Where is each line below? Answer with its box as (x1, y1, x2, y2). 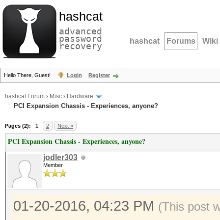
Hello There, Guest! (4, 72, 52, 78)
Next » (57, 123, 73, 129)
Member (43, 162, 63, 168)
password (59, 33, 102, 44)
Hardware (67, 93, 93, 100)
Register (88, 72, 110, 78)
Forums (166, 37, 195, 45)
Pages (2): (5, 123, 31, 129)
